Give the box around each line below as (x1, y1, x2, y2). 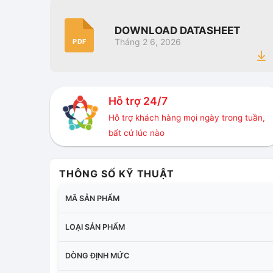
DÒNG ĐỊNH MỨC (65, 250, 129, 260)
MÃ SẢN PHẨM (65, 193, 119, 203)
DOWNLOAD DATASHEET (115, 24, 240, 37)
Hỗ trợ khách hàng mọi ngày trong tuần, (108, 113, 265, 123)
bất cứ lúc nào (108, 128, 165, 138)
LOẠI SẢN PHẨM (65, 222, 125, 232)
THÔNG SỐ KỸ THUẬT (59, 167, 174, 180)
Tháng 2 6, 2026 (115, 37, 181, 48)
